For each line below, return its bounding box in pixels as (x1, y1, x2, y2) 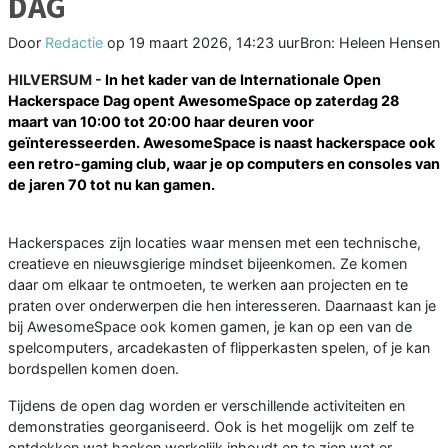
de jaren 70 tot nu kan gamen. (8, 176, 215, 194)
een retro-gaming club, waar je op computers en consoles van (8, 155, 440, 173)
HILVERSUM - (8, 71, 105, 89)
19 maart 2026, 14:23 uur (129, 34, 299, 52)
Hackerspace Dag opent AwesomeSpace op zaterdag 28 (8, 92, 400, 110)
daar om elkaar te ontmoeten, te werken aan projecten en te (8, 276, 408, 294)
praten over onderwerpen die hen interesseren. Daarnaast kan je (8, 297, 436, 315)
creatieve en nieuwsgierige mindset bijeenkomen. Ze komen (8, 255, 407, 273)
